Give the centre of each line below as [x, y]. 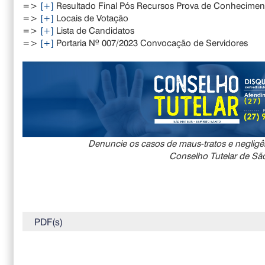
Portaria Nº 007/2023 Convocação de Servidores [151, 42]
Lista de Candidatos [94, 30]
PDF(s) [49, 221]
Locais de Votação [91, 17]
